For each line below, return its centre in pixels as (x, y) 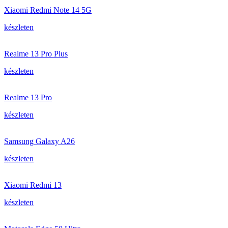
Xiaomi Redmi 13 (33, 185)
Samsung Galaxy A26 (39, 141)
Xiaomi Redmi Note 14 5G (48, 10)
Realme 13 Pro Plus (36, 54)
